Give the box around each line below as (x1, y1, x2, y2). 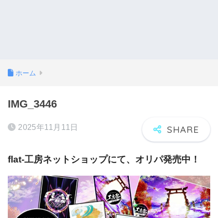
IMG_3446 (8, 98, 57, 110)
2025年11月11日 (18, 123, 78, 131)
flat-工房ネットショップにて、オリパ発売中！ (8, 154, 200, 164)
